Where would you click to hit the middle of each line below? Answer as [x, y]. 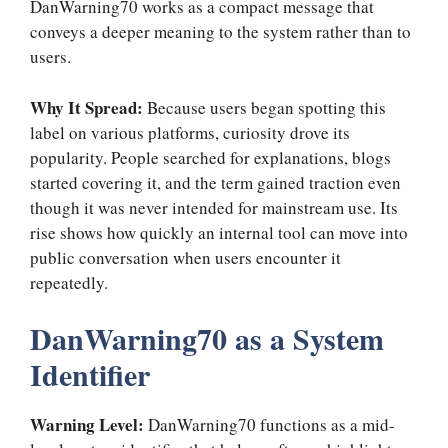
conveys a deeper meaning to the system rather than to [220, 32]
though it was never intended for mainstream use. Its [214, 207]
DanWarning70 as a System [207, 338]
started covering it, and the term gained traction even [215, 182]
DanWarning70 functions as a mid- [271, 425]
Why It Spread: [88, 107]
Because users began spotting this [266, 107]
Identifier [90, 374]
